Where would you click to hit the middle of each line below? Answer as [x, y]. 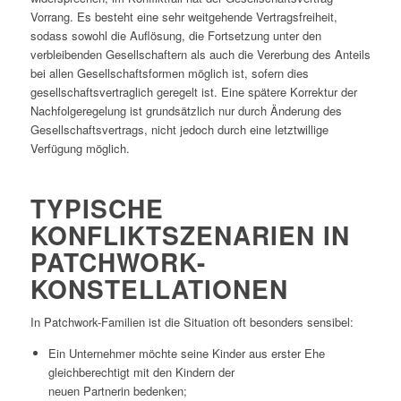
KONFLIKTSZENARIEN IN [190, 235]
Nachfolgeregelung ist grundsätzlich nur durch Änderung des [186, 111]
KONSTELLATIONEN [159, 289]
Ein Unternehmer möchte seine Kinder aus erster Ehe [186, 354]
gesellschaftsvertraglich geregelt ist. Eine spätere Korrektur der [193, 92]
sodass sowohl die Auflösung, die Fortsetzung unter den [175, 36]
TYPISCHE [97, 209]
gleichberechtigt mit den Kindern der [141, 372]
